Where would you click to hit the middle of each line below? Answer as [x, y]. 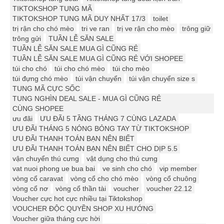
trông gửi [27, 39]
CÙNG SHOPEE [38, 109]
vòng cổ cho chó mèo [104, 179]
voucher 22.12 [169, 189]
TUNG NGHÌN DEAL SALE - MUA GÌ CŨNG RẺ [87, 99]
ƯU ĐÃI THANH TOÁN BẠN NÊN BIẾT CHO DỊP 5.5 [95, 149]
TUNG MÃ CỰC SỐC [46, 89]
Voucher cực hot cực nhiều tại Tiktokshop [77, 199]
